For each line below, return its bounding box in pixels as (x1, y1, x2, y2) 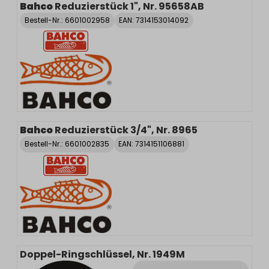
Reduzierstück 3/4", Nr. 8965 (55, 123, 198, 138)
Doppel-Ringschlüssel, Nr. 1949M (20, 247, 185, 261)
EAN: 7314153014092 (119, 14, 189, 25)
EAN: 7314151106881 (118, 139, 185, 150)
